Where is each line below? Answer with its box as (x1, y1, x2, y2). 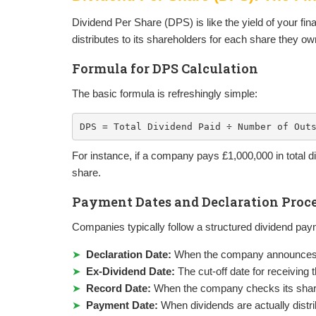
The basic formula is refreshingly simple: (72, 87, 257, 99)
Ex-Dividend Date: (86, 265, 175, 277)
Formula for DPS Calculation (72, 60, 258, 77)
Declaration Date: (86, 248, 171, 260)
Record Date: (86, 282, 151, 294)
